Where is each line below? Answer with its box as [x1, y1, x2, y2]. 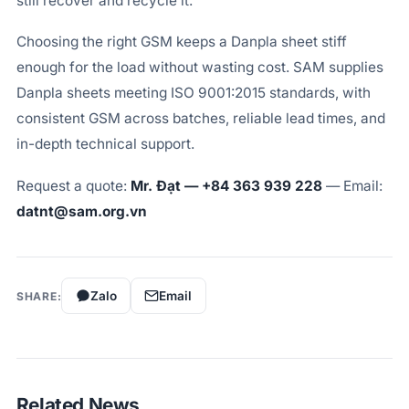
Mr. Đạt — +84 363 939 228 [130, 176, 322, 194]
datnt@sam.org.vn [16, 202, 147, 220]
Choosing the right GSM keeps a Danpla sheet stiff [16, 33, 347, 51]
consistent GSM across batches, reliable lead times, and [16, 110, 385, 128]
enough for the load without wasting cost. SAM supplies [16, 58, 383, 77]
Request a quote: [16, 176, 131, 194]
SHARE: [16, 288, 62, 303]
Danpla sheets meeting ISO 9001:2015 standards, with [16, 84, 371, 102]
